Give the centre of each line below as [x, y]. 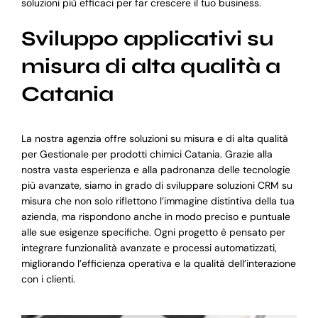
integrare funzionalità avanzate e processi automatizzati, [149, 248]
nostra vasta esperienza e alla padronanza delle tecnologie [155, 170]
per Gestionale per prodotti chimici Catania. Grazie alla [147, 154]
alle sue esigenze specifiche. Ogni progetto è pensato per [153, 232]
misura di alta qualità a [150, 66]
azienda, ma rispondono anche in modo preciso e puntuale [155, 217]
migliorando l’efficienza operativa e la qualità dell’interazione [158, 264]
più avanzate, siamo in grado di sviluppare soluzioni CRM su [157, 186]
